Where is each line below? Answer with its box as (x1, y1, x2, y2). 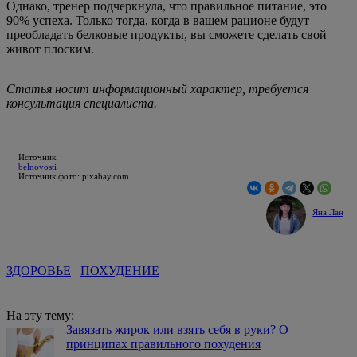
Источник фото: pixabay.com (18, 171, 129, 181)
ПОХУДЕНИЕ (80, 263, 159, 277)
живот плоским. (6, 41, 94, 56)
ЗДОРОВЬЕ (6, 263, 71, 277)
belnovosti (18, 161, 57, 171)
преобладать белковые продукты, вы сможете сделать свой (6, 27, 327, 41)
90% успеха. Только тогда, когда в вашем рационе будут (6, 13, 309, 27)
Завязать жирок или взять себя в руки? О (66, 322, 288, 336)
